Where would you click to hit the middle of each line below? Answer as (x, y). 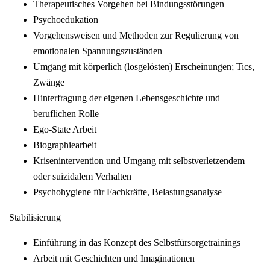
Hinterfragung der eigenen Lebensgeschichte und (127, 98)
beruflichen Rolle (66, 114)
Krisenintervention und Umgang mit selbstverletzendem (139, 161)
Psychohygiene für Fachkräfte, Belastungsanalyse (127, 192)
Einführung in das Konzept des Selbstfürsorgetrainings (137, 243)
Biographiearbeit (65, 145)
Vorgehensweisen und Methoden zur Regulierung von (136, 36)
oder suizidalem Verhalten (82, 177)
